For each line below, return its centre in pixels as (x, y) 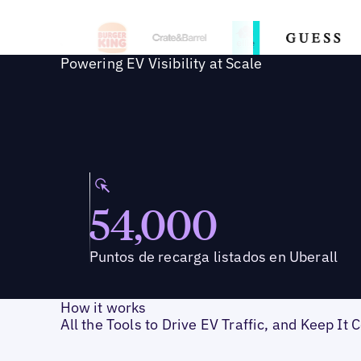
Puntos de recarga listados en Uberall (214, 257)
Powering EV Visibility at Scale (161, 63)
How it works (103, 308)
